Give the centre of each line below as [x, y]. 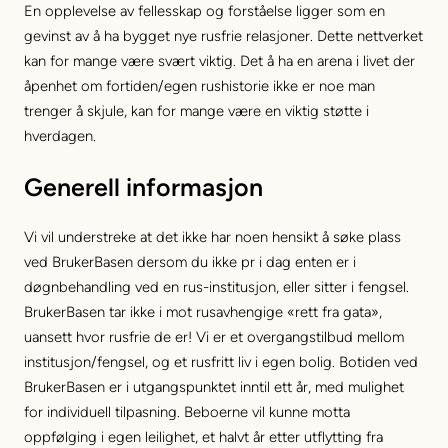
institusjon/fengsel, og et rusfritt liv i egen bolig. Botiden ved [221, 362]
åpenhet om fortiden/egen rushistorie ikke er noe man [199, 85]
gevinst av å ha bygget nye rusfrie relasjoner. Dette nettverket [223, 35]
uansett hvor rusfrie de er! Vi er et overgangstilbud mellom [214, 337]
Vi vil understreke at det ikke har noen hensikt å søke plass [212, 237]
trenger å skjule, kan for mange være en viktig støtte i [196, 110]
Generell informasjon [143, 186]
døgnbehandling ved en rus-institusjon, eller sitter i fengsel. [216, 287]
